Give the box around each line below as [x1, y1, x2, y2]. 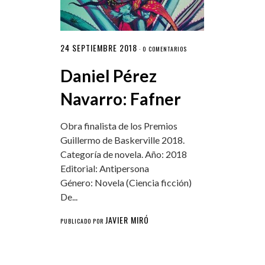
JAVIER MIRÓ [105, 214, 149, 227]
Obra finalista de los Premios [60, 120, 177, 132]
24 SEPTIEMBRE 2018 [60, 41, 137, 54]
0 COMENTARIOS [142, 44, 187, 54]
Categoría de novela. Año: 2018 [60, 148, 187, 160]
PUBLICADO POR [60, 216, 105, 226]
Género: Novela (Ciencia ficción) [60, 177, 192, 189]
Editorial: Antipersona [60, 163, 149, 174]
